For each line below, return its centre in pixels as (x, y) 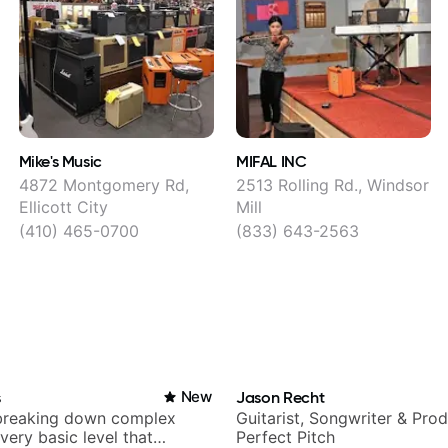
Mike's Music (60, 161)
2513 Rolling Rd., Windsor (332, 185)
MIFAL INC (271, 161)
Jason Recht (280, 397)
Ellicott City (63, 207)
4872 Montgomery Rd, (103, 185)
